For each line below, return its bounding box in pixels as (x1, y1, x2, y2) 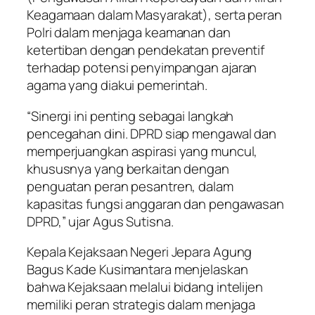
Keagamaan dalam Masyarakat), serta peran (27, 6, 282, 25)
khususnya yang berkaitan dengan (27, 159, 229, 178)
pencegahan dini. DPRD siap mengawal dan (27, 124, 277, 143)
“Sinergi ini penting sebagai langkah (27, 106, 234, 125)
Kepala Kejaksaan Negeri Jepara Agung (27, 243, 252, 262)
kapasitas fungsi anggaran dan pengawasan (27, 194, 284, 213)
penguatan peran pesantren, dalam (27, 176, 233, 195)
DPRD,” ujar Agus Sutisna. (27, 212, 174, 231)
